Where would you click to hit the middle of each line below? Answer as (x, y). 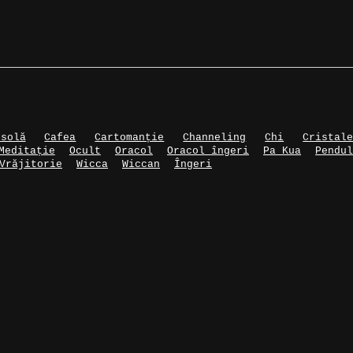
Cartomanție (130, 137)
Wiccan (141, 164)
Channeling (215, 137)
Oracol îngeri (208, 150)
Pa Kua (282, 150)
